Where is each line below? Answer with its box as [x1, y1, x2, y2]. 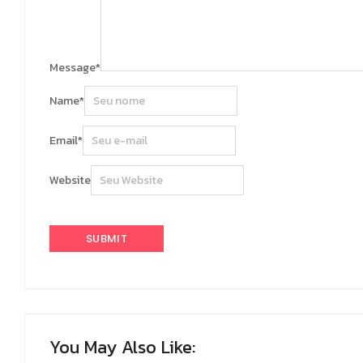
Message [49, 59, 96, 77]
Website [49, 172, 91, 190]
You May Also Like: [49, 334, 196, 361]
